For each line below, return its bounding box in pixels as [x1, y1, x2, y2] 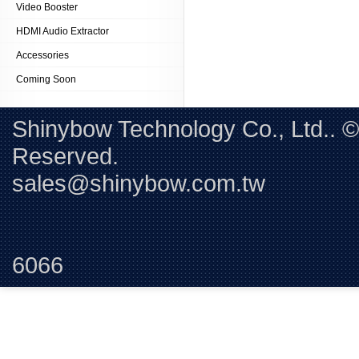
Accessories [16, 50, 69, 61]
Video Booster [16, 2, 78, 13]
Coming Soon [16, 74, 76, 85]
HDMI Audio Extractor [16, 26, 109, 37]
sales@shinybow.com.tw [12, 170, 278, 196]
